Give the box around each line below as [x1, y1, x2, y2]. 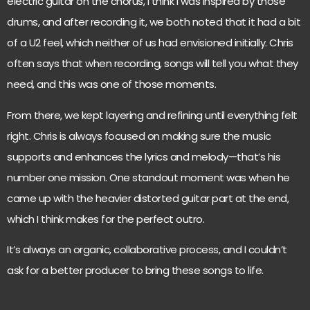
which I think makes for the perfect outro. [7, 211, 204, 226]
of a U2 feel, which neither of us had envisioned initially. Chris [7, 35, 293, 51]
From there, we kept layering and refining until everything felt [7, 107, 298, 122]
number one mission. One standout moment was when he [7, 170, 290, 185]
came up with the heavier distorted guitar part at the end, [7, 190, 289, 206]
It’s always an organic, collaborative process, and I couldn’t [7, 242, 287, 257]
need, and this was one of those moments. [7, 77, 216, 92]
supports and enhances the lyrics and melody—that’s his [7, 149, 280, 164]
